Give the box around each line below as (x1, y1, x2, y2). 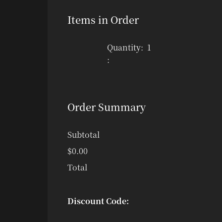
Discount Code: (67, 195, 129, 207)
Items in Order (67, 12, 139, 27)
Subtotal (67, 129, 100, 140)
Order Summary (67, 100, 146, 114)
